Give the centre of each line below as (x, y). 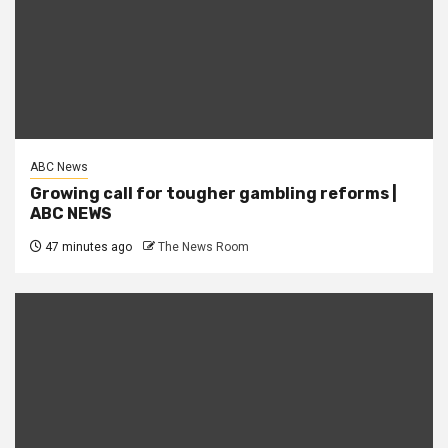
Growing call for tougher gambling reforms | (213, 194)
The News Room (203, 247)
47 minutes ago (87, 247)
